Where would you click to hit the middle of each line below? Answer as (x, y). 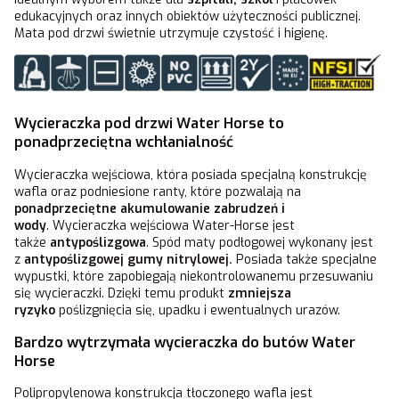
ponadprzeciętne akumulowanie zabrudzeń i (150, 208)
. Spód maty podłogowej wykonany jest (260, 242)
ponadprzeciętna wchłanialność (124, 142)
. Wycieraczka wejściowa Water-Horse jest (171, 225)
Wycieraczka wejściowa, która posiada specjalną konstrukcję (191, 175)
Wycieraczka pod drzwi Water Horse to (149, 124)
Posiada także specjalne (306, 259)
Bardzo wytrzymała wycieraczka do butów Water (185, 343)
